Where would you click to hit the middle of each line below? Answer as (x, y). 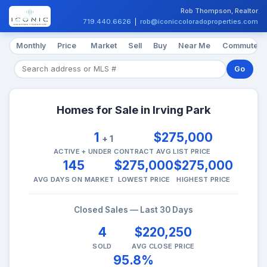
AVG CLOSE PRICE (163, 246)
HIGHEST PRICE (204, 179)
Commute (240, 46)
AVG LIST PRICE (184, 151)
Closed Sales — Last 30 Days (133, 209)
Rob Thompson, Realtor (219, 11)
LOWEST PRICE (144, 179)
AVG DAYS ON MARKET (74, 179)
